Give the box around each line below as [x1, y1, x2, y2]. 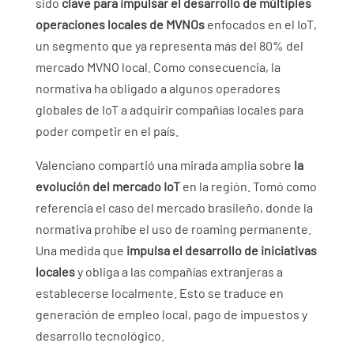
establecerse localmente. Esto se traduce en [35, 285, 284, 301]
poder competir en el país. [35, 123, 179, 139]
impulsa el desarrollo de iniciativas [126, 243, 317, 258]
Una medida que [35, 243, 126, 258]
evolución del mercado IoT [35, 179, 180, 194]
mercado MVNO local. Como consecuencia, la [35, 59, 281, 75]
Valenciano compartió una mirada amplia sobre [35, 157, 294, 173]
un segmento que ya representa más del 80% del [35, 38, 303, 54]
